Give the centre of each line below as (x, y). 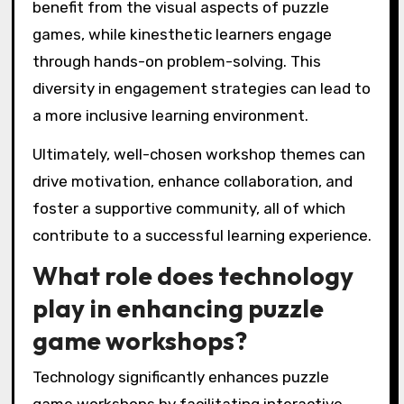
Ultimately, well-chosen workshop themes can (198, 154)
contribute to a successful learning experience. (202, 235)
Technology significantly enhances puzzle (180, 376)
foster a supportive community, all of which (188, 208)
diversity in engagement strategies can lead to (201, 88)
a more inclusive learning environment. (170, 115)
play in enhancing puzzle (178, 308)
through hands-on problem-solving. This (176, 61)
